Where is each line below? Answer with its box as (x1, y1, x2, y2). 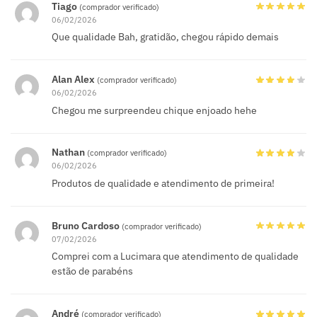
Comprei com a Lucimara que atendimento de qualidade (52, 250, 299, 263)
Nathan (52, 146, 87, 159)
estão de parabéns (52, 265, 133, 278)
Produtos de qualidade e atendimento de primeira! (52, 177, 275, 190)
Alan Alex (52, 73, 97, 86)
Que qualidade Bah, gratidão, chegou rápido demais (52, 30, 279, 44)
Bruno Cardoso (52, 219, 122, 232)
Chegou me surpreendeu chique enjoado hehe (52, 103, 257, 117)
